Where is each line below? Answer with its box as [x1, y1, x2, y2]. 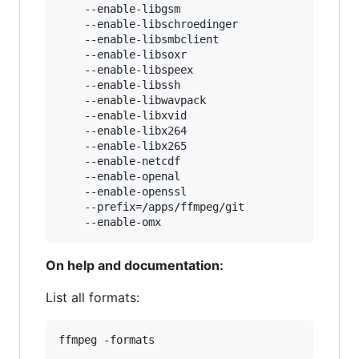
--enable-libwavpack [58, 93, 206, 107]
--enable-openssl [58, 184, 187, 198]
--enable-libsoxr [58, 47, 187, 61]
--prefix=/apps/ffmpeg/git [58, 200, 244, 213]
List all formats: [46, 288, 139, 305]
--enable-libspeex [58, 63, 193, 76]
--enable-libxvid [58, 108, 187, 122]
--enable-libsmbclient [58, 32, 219, 46]
